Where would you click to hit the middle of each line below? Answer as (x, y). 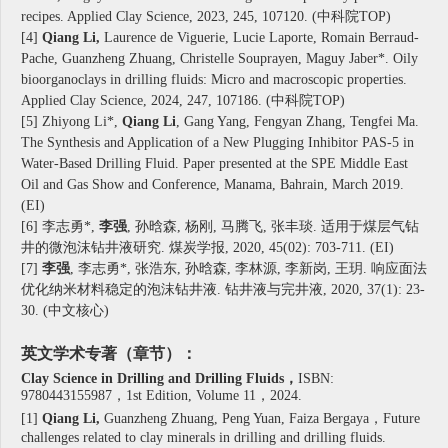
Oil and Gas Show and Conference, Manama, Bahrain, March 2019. (212, 185)
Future (401, 419)
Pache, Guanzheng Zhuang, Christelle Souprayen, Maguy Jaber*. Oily (219, 59)
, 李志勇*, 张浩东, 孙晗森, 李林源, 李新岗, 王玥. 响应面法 (248, 269)
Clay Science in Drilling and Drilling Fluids (152, 379)
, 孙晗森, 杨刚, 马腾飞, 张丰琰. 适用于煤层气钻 (273, 227)
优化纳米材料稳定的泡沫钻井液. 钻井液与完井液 (172, 290)
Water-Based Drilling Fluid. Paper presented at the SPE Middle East (214, 164)
